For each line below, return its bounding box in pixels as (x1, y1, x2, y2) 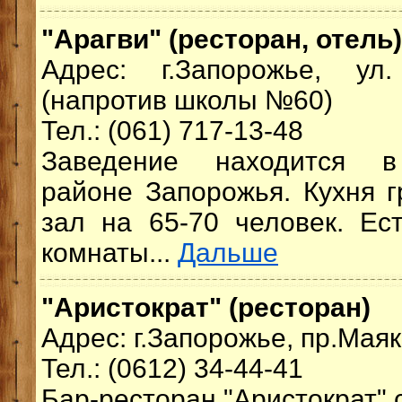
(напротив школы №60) (41, 85, 333, 115)
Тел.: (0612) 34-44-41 (41, 354, 303, 383)
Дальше (178, 238, 278, 267)
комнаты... (41, 238, 178, 267)
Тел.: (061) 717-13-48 (41, 116, 303, 145)
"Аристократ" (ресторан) (41, 293, 371, 322)
